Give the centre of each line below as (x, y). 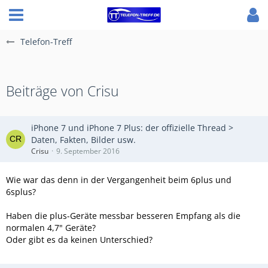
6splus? (21, 192)
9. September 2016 (88, 151)
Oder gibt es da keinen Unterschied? (79, 240)
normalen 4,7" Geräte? (51, 228)
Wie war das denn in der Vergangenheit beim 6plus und (119, 180)
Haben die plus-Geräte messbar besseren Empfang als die (123, 216)
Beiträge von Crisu (63, 91)
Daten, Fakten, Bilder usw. (83, 140)
